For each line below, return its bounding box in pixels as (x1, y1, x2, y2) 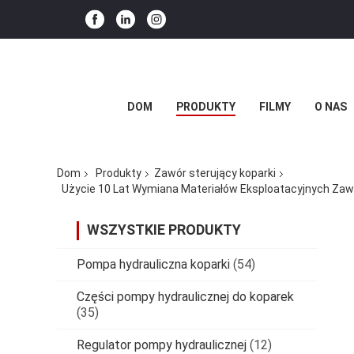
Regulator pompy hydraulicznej (77, 337, 247, 352)
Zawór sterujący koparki (154, 167, 276, 180)
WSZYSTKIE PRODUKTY (87, 220, 241, 238)
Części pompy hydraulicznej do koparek (77, 288, 294, 304)
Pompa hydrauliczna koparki (77, 256, 230, 272)
